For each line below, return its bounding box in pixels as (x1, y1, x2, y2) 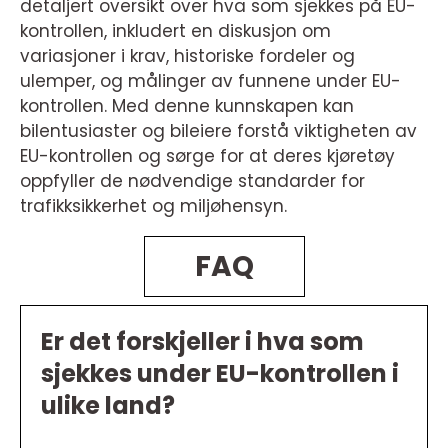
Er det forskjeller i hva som (41, 325, 364, 358)
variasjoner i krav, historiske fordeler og (20, 44, 355, 68)
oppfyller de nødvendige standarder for (20, 169, 365, 193)
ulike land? (41, 389, 175, 422)
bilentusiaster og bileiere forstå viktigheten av (20, 119, 417, 143)
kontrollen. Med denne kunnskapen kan (20, 94, 354, 118)
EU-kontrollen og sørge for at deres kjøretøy (20, 144, 395, 168)
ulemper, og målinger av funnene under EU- (20, 69, 401, 93)
